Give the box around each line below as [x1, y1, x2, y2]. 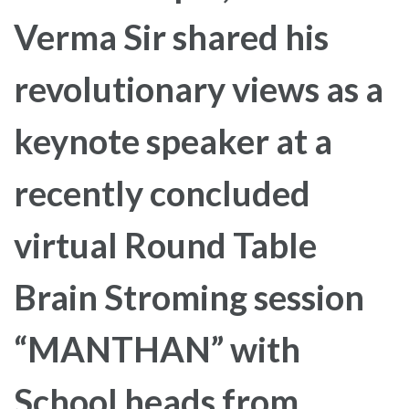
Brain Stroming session [14, 276, 364, 319]
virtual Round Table [14, 224, 317, 267]
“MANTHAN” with [14, 328, 300, 371]
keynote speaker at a [14, 120, 332, 163]
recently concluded [14, 172, 310, 215]
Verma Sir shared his [14, 16, 329, 58]
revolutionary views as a [14, 68, 383, 110]
